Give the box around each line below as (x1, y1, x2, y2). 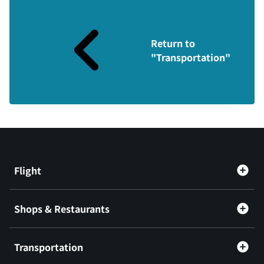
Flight (14, 163, 41, 177)
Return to (150, 35, 195, 50)
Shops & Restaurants (14, 201, 110, 216)
